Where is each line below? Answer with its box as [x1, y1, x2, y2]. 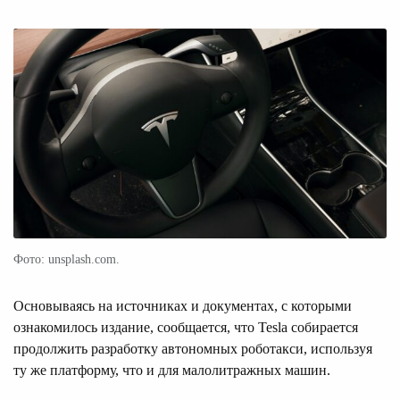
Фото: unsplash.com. [13, 252, 120, 266]
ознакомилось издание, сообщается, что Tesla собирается [13, 319, 358, 335]
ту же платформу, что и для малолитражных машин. [13, 362, 330, 378]
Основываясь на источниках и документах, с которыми [13, 297, 352, 313]
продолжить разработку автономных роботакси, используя [13, 340, 372, 356]
